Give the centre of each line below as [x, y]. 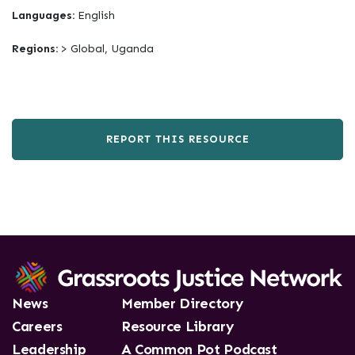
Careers [37, 327]
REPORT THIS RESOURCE [177, 139]
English [96, 15]
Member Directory [182, 304]
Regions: [36, 49]
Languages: [45, 15]
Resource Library [177, 327]
